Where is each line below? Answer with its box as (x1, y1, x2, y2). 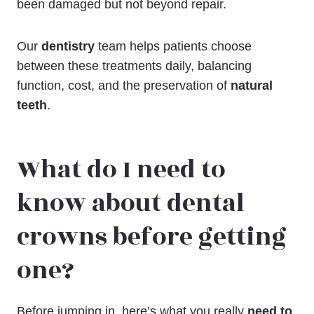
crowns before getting (17, 219, 287, 257)
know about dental (17, 185, 245, 223)
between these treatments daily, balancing (17, 58, 252, 73)
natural (231, 78, 273, 93)
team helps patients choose (95, 39, 252, 53)
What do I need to (17, 151, 226, 189)
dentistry (41, 39, 95, 53)
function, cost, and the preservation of (17, 78, 231, 93)
